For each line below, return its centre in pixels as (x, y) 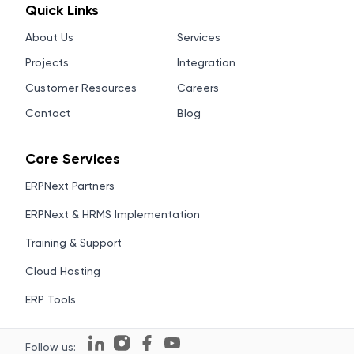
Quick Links (62, 10)
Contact (48, 113)
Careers (198, 88)
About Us (49, 37)
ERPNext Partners (70, 186)
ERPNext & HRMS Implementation (113, 214)
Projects (47, 62)
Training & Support (73, 243)
